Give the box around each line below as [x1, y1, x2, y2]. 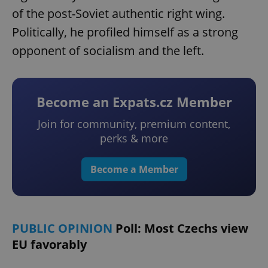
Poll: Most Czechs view [115, 220, 248, 237]
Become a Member [90, 163, 178, 176]
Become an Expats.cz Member [36, 93, 232, 111]
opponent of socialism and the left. [12, 42, 204, 59]
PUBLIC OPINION [12, 220, 115, 237]
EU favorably [12, 236, 87, 253]
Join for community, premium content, [38, 117, 230, 132]
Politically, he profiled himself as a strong [12, 24, 238, 41]
